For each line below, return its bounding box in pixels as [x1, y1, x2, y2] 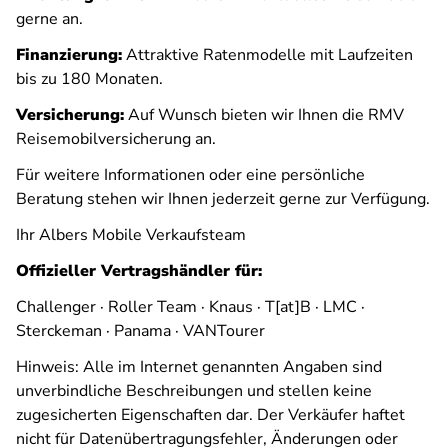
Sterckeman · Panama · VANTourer [16, 320, 265, 343]
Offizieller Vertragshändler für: [16, 260, 262, 283]
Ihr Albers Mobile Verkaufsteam [16, 224, 246, 247]
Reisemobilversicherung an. [16, 128, 216, 151]
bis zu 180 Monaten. [16, 68, 163, 91]
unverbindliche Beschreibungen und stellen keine [16, 380, 372, 403]
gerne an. [16, 8, 83, 31]
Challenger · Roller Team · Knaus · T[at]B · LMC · [16, 296, 365, 319]
